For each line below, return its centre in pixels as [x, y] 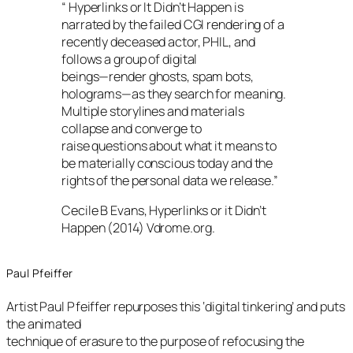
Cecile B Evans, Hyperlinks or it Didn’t [164, 210]
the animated [44, 323]
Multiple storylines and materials [153, 111]
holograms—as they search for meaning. [174, 93]
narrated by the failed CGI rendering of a [173, 24]
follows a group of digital [130, 59]
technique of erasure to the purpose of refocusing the [155, 341]
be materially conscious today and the [167, 163]
